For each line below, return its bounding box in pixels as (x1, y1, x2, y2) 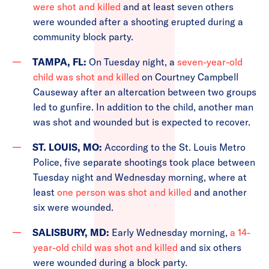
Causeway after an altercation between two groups (33, 86, 256, 98)
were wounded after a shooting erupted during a (33, 16, 243, 28)
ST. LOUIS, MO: (32, 141, 104, 153)
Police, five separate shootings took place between (33, 156, 255, 168)
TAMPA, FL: (32, 56, 89, 68)
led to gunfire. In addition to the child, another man (33, 101, 253, 113)
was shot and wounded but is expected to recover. (33, 116, 253, 128)
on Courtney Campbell (139, 71, 238, 83)
